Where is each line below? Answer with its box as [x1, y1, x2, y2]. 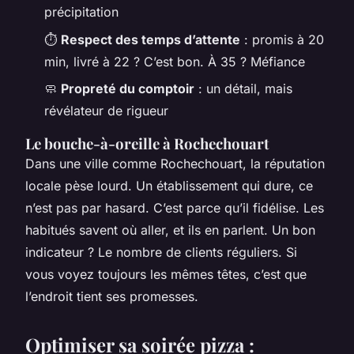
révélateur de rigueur [44, 103, 168, 119]
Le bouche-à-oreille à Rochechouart [25, 134, 269, 154]
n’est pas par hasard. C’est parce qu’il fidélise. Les [25, 200, 324, 217]
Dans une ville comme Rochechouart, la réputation [25, 156, 325, 172]
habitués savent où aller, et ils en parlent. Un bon [25, 222, 315, 239]
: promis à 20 [240, 31, 324, 47]
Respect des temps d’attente [61, 31, 240, 47]
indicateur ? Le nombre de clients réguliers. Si [25, 244, 297, 261]
